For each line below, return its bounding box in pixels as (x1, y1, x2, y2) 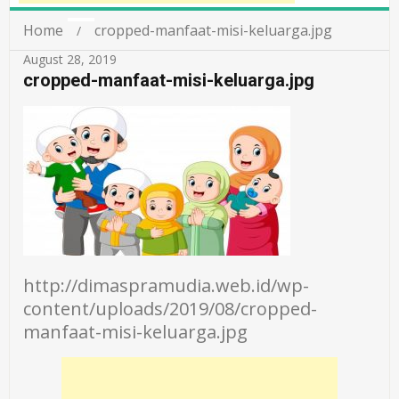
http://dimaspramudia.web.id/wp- (23, 273, 310, 297)
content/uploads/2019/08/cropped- (23, 297, 318, 321)
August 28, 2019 (23, 51, 118, 68)
